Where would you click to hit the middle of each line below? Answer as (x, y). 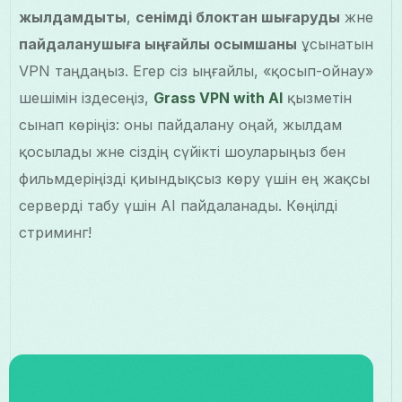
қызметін (318, 98)
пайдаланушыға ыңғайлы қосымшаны (158, 44)
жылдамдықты (73, 17)
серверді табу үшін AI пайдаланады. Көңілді (179, 206)
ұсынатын (336, 44)
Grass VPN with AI (218, 98)
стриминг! (56, 233)
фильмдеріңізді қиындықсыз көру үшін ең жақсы (195, 179)
